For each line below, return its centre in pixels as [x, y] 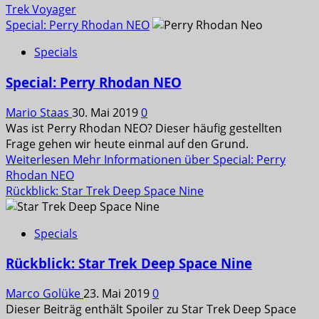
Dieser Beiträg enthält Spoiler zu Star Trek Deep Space [151, 309]
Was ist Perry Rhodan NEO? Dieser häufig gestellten [144, 128]
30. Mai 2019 [106, 112]
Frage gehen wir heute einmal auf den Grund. [127, 143]
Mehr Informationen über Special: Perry [179, 159]
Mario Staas [39, 112]
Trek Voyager [41, 10]
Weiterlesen [39, 159]
